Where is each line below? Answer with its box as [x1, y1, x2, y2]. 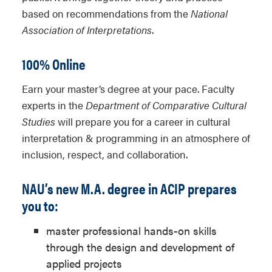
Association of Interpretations [22, 22, 152, 37]
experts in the [22, 98, 86, 112]
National [191, 6, 228, 21]
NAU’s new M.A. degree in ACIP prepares [22, 178, 237, 199]
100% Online [22, 53, 86, 74]
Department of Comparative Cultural [86, 98, 246, 112]
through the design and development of [46, 239, 234, 254]
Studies [22, 114, 58, 129]
